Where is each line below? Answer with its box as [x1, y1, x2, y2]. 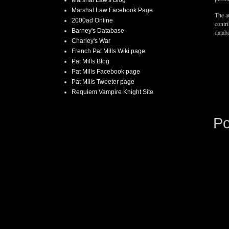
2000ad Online [72, 16, 113, 24]
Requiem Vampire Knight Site [72, 88, 153, 96]
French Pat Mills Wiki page [72, 47, 145, 55]
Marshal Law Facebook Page [72, 6, 153, 14]
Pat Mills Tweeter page [72, 78, 134, 85]
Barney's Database [72, 27, 124, 34]
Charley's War [72, 37, 110, 44]
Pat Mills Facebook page [72, 67, 140, 75]
